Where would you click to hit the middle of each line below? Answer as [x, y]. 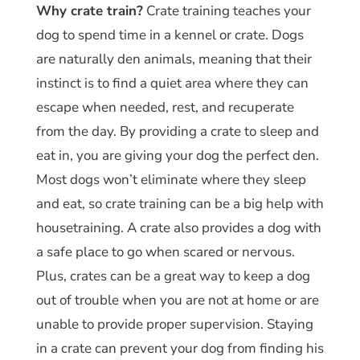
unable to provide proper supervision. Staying [174, 324]
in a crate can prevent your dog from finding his [180, 348]
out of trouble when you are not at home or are [177, 300]
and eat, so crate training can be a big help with [180, 203]
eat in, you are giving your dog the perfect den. [177, 155]
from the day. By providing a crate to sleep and [177, 131]
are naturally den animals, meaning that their [174, 59]
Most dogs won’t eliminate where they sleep [171, 179]
